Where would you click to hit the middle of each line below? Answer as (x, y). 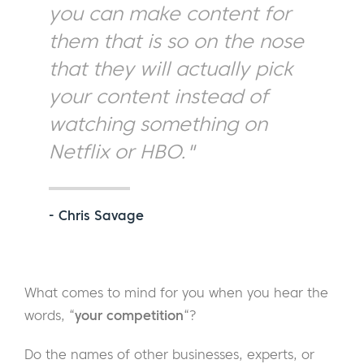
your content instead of (158, 97)
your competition (129, 316)
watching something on (158, 125)
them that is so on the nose (176, 42)
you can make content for (170, 14)
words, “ (50, 316)
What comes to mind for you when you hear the (176, 293)
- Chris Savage (96, 216)
